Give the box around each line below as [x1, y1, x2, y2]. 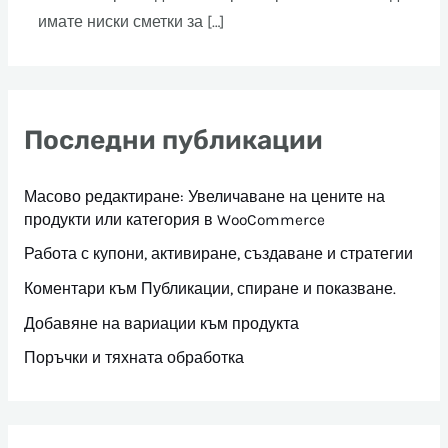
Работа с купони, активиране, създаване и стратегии [23, 245, 413, 264]
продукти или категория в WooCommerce [23, 210, 325, 229]
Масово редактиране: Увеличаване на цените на [23, 187, 385, 206]
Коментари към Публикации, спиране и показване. [23, 280, 396, 299]
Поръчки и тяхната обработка [23, 349, 244, 368]
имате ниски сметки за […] [38, 13, 225, 32]
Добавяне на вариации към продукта [23, 314, 299, 333]
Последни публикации [23, 123, 323, 156]
